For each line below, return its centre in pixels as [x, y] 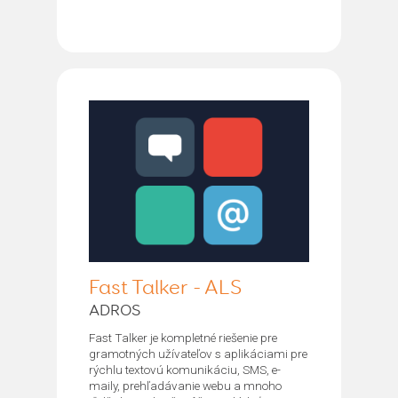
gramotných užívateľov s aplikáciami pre [198, 353]
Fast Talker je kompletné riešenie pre [183, 337]
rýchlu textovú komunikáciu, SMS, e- [185, 369]
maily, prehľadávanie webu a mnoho [185, 385]
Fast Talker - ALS [165, 288]
